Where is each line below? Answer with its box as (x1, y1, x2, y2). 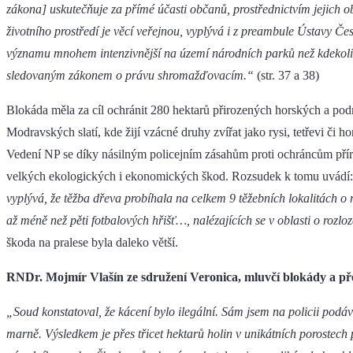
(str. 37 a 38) (257, 69, 319, 83)
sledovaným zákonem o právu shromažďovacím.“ (6, 69, 257, 83)
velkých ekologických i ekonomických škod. (6, 169, 229, 184)
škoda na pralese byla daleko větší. (6, 236, 178, 250)
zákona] (6, 2, 46, 17)
